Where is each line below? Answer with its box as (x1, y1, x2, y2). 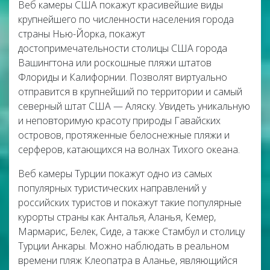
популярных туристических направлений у (18, 181, 206, 195)
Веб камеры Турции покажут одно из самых (18, 167, 212, 180)
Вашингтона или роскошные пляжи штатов (18, 56, 212, 69)
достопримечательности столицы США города (18, 42, 227, 55)
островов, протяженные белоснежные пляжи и (18, 128, 230, 142)
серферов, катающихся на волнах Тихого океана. (18, 143, 240, 156)
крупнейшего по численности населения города (18, 13, 234, 26)
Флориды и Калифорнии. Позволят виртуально (18, 71, 227, 84)
